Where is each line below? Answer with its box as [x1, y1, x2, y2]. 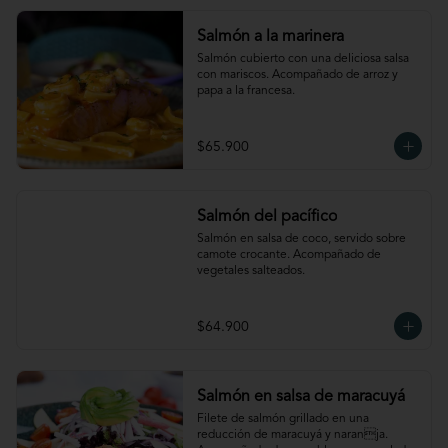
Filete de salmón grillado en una [196, 413, 369, 425]
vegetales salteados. [196, 265, 305, 277]
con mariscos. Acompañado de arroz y [196, 69, 398, 81]
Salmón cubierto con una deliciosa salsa [196, 53, 409, 65]
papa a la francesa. [196, 85, 295, 97]
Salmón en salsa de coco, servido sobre [196, 233, 406, 245]
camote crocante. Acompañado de [196, 249, 381, 261]
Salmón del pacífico [196, 209, 337, 225]
